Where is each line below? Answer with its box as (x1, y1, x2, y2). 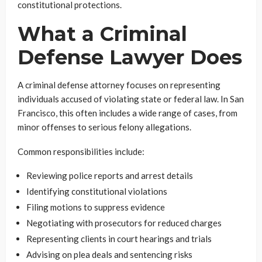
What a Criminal (18, 22, 187, 46)
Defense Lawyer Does (18, 45, 242, 70)
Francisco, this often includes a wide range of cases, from (18, 108, 237, 118)
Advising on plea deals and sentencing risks (26, 249, 192, 260)
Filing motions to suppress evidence (26, 202, 165, 212)
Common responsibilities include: (18, 146, 144, 157)
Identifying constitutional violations (26, 186, 167, 196)
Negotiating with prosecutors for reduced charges (26, 218, 222, 228)
